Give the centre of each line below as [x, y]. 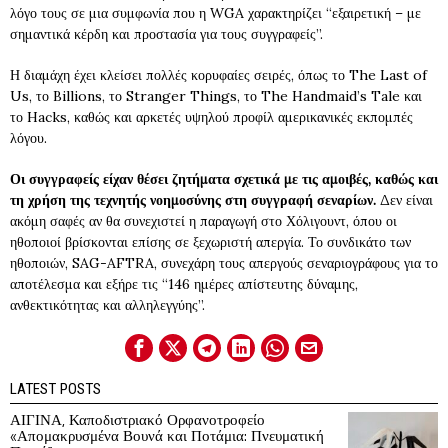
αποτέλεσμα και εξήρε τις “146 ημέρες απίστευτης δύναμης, [184, 284]
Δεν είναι [404, 200]
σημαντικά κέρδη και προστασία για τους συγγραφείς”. [166, 34]
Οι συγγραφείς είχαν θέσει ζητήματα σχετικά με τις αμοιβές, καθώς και [224, 179]
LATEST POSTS [55, 389]
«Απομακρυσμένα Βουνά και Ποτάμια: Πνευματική [167, 435]
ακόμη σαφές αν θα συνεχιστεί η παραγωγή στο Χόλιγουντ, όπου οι [203, 221]
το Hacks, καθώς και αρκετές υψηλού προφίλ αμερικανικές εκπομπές [211, 117]
